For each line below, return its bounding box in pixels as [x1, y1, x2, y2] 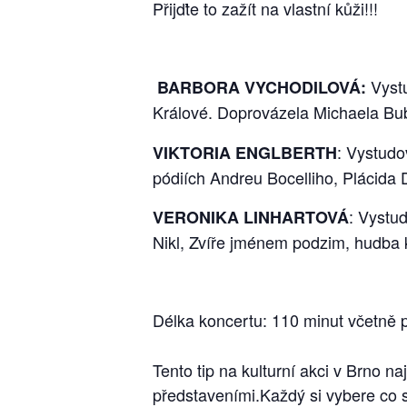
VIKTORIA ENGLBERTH [153, 141, 337, 165]
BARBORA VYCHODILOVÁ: [157, 75, 371, 100]
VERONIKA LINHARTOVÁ [153, 205, 349, 230]
